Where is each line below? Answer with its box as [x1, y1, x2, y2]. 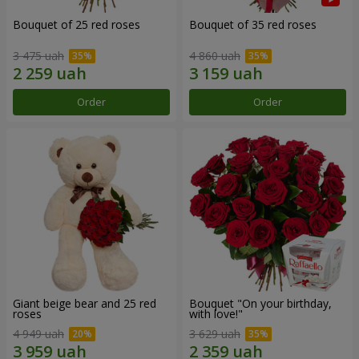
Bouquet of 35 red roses [189, 17, 317, 32]
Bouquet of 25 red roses [13, 17, 140, 32]
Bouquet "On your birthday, [189, 295, 332, 311]
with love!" [189, 305, 243, 321]
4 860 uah [189, 47, 240, 63]
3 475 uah [13, 47, 64, 63]
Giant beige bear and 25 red [13, 295, 156, 311]
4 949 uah [13, 326, 64, 342]
